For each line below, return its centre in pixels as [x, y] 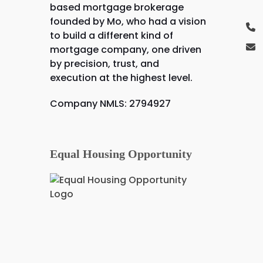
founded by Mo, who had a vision [128, 21]
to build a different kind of [111, 36]
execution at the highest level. [121, 78]
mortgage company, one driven [125, 50]
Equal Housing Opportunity [121, 154]
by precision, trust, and [104, 64]
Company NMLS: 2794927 [110, 104]
